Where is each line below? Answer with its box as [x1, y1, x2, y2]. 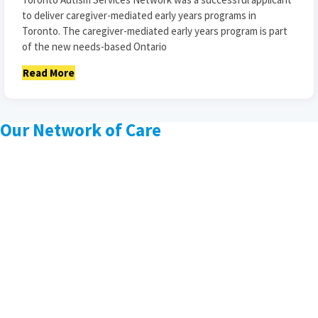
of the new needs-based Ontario [22, 39, 167, 53]
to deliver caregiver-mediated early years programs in [22, 8, 256, 22]
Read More [23, 65, 75, 79]
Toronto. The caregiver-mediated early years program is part [22, 23, 287, 38]
